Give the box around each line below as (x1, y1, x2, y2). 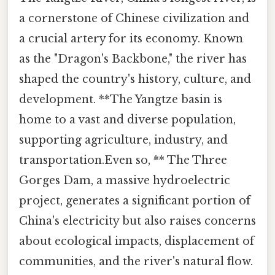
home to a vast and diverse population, (19, 113, 236, 127)
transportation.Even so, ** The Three (19, 153, 227, 168)
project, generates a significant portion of (19, 194, 250, 208)
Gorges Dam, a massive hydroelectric (19, 174, 230, 188)
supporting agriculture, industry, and (19, 133, 228, 147)
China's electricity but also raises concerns (19, 214, 256, 228)
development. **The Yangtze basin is (19, 93, 222, 107)
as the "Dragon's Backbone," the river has (19, 52, 247, 66)
